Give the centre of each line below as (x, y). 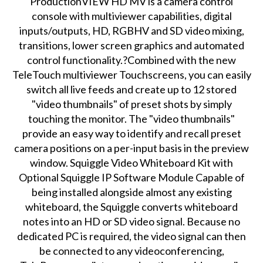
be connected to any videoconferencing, (131, 251)
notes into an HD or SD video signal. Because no (132, 222)
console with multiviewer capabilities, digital (131, 16)
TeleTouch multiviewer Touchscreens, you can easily (131, 75)
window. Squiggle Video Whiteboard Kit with (132, 163)
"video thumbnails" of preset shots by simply (131, 104)
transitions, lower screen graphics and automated (132, 45)
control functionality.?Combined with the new (132, 60)
